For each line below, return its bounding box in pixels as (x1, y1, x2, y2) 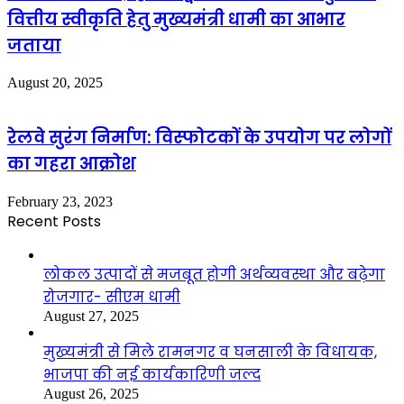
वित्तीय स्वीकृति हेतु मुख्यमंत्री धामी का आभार (7, 6, 345, 32)
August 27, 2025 (43, 308, 139, 324)
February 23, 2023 (7, 193, 113, 209)
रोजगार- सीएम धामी (43, 286, 180, 308)
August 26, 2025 (43, 385, 139, 401)
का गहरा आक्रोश (7, 151, 136, 176)
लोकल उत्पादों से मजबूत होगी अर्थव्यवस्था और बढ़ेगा (43, 263, 385, 285)
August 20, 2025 (7, 75, 103, 91)
